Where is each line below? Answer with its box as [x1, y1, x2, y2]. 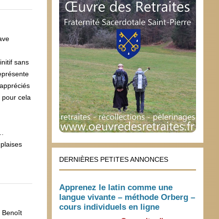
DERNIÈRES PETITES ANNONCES [59, 155, 168, 164]
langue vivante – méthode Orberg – [59, 193, 195, 202]
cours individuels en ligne [59, 202, 159, 212]
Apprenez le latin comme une [59, 183, 173, 193]
